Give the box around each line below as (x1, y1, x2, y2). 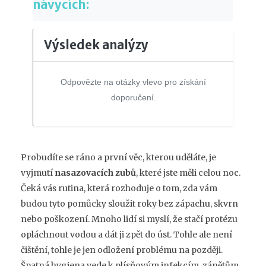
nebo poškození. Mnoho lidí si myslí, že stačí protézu (21, 213, 237, 224)
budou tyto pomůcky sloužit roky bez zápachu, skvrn (21, 198, 238, 209)
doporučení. (110, 92, 156, 102)
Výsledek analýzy (43, 37, 148, 53)
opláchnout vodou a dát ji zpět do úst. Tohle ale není (21, 229, 232, 240)
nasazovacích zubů (55, 167, 136, 178)
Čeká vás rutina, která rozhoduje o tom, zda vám (21, 182, 217, 194)
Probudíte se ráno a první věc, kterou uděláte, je (21, 151, 216, 163)
